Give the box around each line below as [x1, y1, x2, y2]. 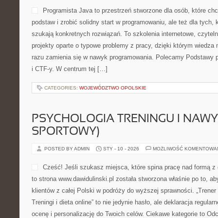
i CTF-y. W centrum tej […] [32, 65, 108, 73]
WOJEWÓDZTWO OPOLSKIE [79, 85, 146, 91]
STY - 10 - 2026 [103, 146, 139, 151]
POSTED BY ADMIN [44, 146, 91, 151]
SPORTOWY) [32, 127, 100, 137]
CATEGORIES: [44, 85, 79, 91]
